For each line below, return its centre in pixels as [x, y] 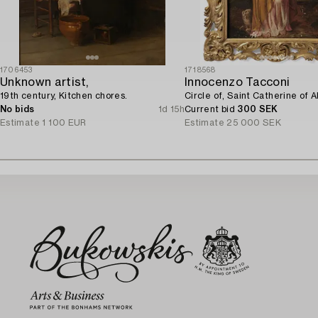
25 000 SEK [254, 122]
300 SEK [258, 109]
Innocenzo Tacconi [237, 82]
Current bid [211, 109]
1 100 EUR [64, 122]
